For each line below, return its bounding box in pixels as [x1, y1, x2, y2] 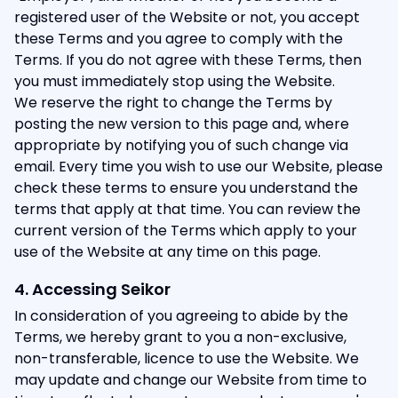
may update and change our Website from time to [14, 370, 367, 390]
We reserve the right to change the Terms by [14, 92, 332, 113]
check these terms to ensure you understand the [14, 178, 358, 198]
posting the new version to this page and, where [14, 114, 349, 134]
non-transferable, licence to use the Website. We [14, 348, 359, 369]
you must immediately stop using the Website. [14, 71, 335, 92]
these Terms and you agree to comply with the [14, 28, 343, 49]
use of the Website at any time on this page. [14, 242, 321, 262]
